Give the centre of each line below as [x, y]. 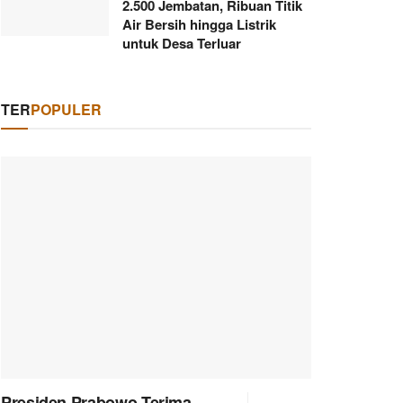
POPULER [66, 109]
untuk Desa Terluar [182, 43]
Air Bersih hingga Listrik [199, 24]
